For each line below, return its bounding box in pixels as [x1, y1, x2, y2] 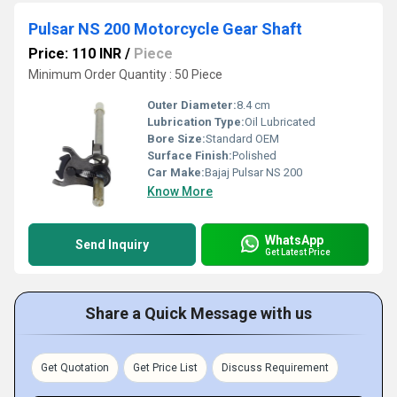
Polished [232, 149, 276, 162]
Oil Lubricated [245, 115, 315, 128]
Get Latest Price [265, 246, 331, 257]
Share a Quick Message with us [85, 304, 312, 323]
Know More [147, 184, 213, 198]
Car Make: [147, 166, 205, 179]
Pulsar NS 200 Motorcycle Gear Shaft [28, 19, 302, 38]
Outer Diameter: [147, 98, 237, 112]
